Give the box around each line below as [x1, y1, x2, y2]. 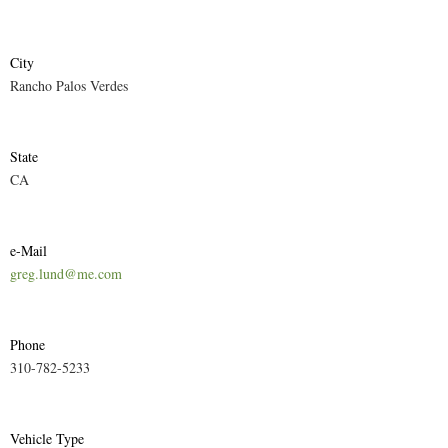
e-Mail [10, 240, 47, 260]
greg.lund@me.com [10, 263, 122, 283]
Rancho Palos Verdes [10, 75, 128, 95]
